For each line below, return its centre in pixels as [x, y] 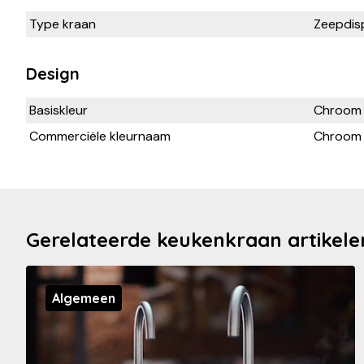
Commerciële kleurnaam [100, 136]
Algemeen [84, 298]
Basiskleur [58, 110]
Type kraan [63, 24]
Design [53, 73]
